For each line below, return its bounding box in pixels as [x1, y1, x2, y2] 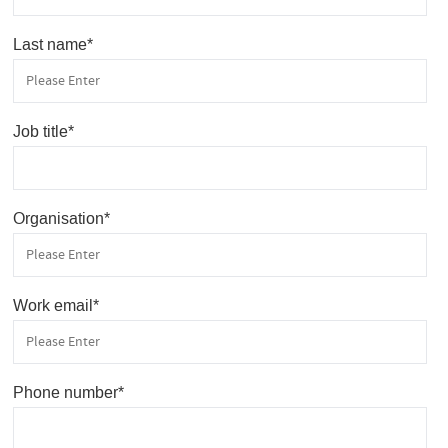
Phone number [12, 381, 118, 403]
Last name [12, 33, 87, 55]
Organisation [12, 207, 104, 229]
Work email [12, 294, 93, 316]
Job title [12, 120, 68, 142]
